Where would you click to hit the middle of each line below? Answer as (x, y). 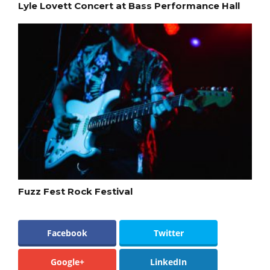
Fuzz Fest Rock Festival (75, 191)
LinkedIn (168, 262)
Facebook (67, 233)
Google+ (67, 262)
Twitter (168, 233)
